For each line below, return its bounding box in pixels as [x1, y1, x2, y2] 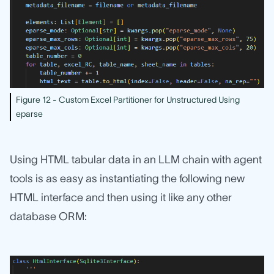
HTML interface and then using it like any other [10, 191, 232, 204]
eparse [16, 109, 43, 119]
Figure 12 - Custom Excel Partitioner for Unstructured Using [16, 95, 240, 105]
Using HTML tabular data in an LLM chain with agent [10, 154, 262, 166]
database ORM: [10, 210, 87, 223]
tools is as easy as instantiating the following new [10, 172, 245, 185]
